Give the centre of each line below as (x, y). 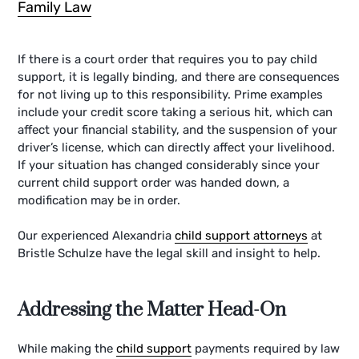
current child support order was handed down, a (154, 182)
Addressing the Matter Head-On (152, 310)
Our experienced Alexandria (97, 236)
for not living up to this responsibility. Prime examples (171, 94)
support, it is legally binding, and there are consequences (179, 77)
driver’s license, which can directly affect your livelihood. (177, 147)
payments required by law (266, 348)
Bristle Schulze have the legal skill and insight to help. (169, 254)
